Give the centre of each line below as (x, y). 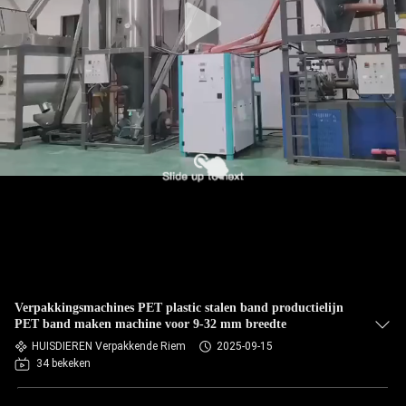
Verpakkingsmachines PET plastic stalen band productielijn (179, 308)
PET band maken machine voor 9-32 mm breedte (150, 324)
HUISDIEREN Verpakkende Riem (109, 346)
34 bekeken (63, 363)
